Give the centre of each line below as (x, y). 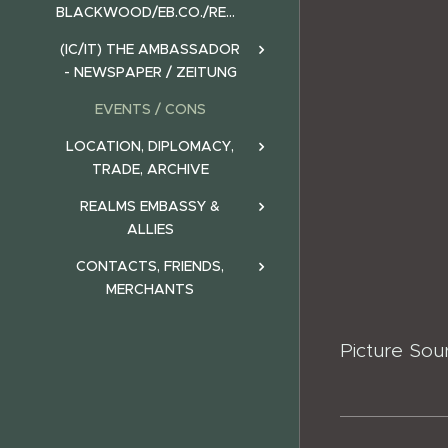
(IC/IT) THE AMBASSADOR (150, 49)
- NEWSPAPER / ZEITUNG (150, 72)
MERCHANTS (150, 289)
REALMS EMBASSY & (150, 206)
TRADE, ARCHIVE (150, 169)
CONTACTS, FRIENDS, (150, 266)
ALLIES (150, 229)
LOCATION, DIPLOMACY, (150, 146)
